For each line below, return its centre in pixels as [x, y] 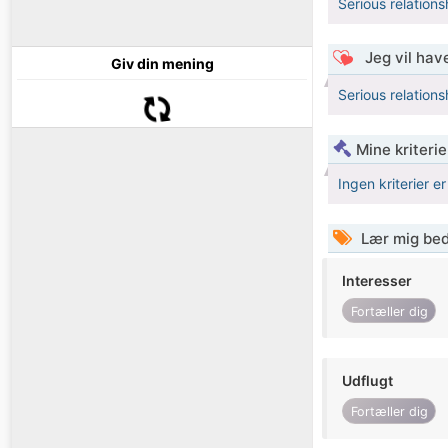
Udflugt [367, 381]
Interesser [377, 281]
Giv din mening [162, 64]
